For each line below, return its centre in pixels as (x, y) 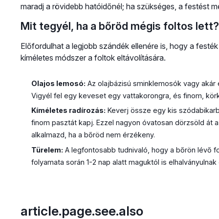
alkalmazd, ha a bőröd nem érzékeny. (93, 135)
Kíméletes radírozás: (68, 110)
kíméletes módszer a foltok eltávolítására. (93, 57)
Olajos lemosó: (58, 83)
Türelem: (47, 150)
